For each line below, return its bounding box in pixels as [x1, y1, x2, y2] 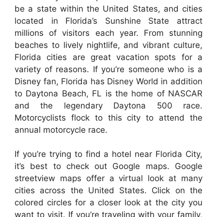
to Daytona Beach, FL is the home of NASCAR [15, 88, 202, 98]
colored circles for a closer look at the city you [15, 198, 202, 208]
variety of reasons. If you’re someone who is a [15, 64, 202, 74]
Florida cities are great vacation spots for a [15, 52, 202, 62]
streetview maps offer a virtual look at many [15, 173, 202, 184]
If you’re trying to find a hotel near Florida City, [15, 149, 202, 159]
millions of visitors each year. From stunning [15, 28, 202, 38]
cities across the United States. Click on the [15, 186, 202, 196]
